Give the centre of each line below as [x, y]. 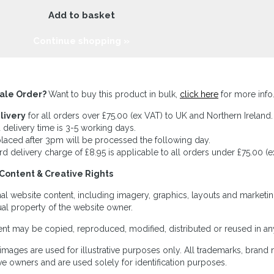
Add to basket [82, 15]
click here [199, 94]
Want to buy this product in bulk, [114, 94]
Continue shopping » [81, 41]
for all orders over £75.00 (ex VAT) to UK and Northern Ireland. [149, 116]
